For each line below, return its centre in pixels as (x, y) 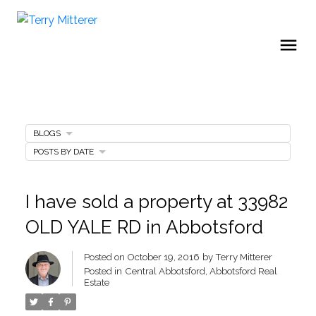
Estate (96, 282)
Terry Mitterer (243, 256)
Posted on (105, 256)
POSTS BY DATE (63, 151)
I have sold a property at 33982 (156, 201)
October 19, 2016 (163, 256)
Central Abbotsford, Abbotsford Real (201, 271)
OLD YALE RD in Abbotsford (144, 226)
